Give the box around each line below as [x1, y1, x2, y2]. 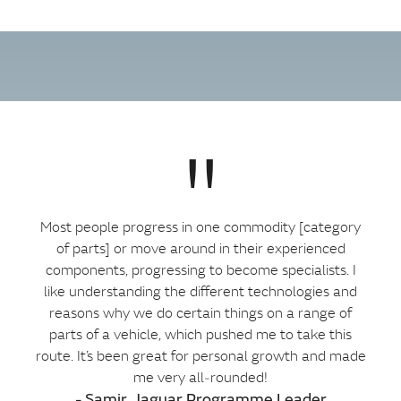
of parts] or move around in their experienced [55, 239, 346, 258]
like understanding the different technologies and [44, 282, 357, 301]
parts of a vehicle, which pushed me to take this [49, 325, 352, 344]
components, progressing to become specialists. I [45, 260, 356, 279]
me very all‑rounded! [133, 368, 268, 387]
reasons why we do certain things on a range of [49, 303, 352, 322]
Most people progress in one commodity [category [40, 218, 361, 236]
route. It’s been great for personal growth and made [35, 346, 366, 365]
